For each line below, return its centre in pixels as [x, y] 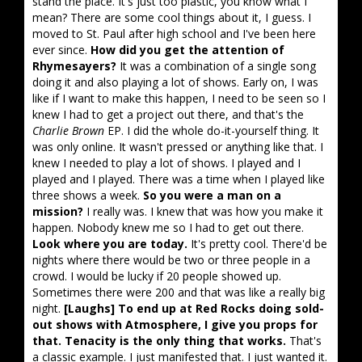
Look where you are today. [110, 244]
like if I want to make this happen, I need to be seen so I [179, 98]
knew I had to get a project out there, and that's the [168, 114]
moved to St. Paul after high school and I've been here [174, 34]
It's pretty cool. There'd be [257, 244]
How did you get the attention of [187, 50]
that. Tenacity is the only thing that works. [159, 341]
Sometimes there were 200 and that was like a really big [179, 292]
